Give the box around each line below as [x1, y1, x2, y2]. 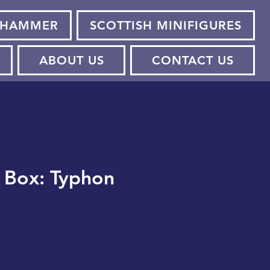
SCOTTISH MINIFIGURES [90, 18, 242, 33]
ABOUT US [39, 53, 104, 68]
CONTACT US [151, 53, 234, 68]
